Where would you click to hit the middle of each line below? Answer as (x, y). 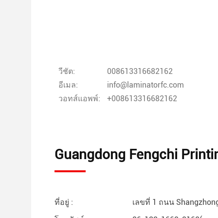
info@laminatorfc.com (145, 85)
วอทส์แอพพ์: (79, 99)
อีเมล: (68, 85)
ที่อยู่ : (64, 202)
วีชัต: (67, 71)
